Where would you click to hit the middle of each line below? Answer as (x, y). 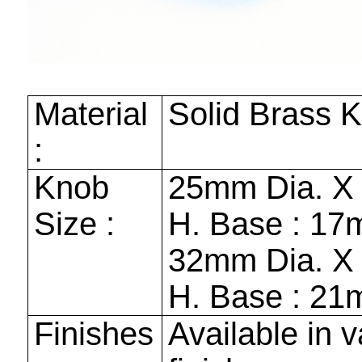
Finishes (94, 334)
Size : (75, 224)
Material (91, 114)
